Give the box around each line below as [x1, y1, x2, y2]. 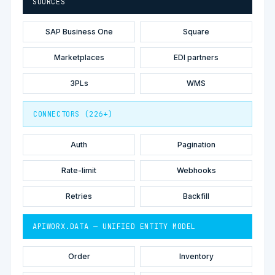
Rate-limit [61, 165, 96, 175]
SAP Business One [45, 26, 113, 36]
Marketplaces [53, 52, 104, 62]
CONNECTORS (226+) [33, 109, 113, 119]
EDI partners [174, 52, 219, 62]
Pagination [177, 139, 215, 149]
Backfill [183, 191, 209, 201]
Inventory [179, 251, 214, 261]
